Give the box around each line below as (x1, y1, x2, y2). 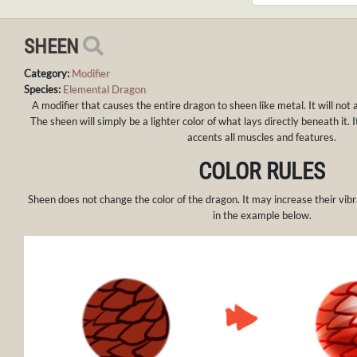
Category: (24, 67, 69, 80)
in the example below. (212, 209, 312, 222)
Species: (24, 83, 61, 96)
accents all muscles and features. (187, 131, 336, 144)
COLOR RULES (198, 158, 325, 186)
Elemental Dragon (63, 83, 146, 96)
